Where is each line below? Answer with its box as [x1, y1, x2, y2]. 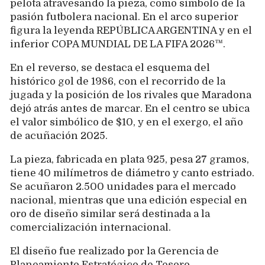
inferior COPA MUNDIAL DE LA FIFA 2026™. [10, 38, 225, 50]
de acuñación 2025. [10, 130, 108, 142]
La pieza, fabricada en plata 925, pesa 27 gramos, [10, 154, 249, 166]
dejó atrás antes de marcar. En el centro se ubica [10, 103, 250, 115]
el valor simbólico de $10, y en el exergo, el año [10, 117, 243, 128]
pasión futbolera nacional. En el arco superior [10, 11, 238, 23]
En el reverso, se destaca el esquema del [10, 62, 210, 74]
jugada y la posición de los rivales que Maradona [10, 89, 251, 101]
